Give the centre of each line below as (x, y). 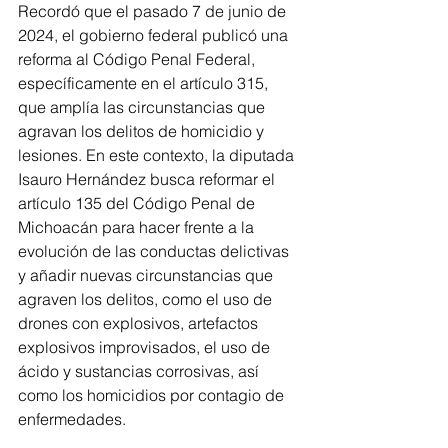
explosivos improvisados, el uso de (146, 347)
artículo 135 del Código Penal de (138, 203)
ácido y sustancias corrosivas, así (140, 371)
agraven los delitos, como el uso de (147, 299)
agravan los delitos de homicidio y (143, 131)
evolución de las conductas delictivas (155, 251)
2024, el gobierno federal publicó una (155, 35)
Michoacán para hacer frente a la (138, 227)
